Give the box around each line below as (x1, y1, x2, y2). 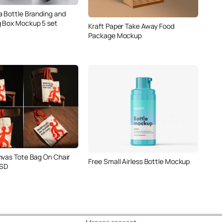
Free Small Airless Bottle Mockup (88, 156, 190, 166)
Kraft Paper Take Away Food (88, 21, 174, 31)
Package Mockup (88, 30, 142, 40)
